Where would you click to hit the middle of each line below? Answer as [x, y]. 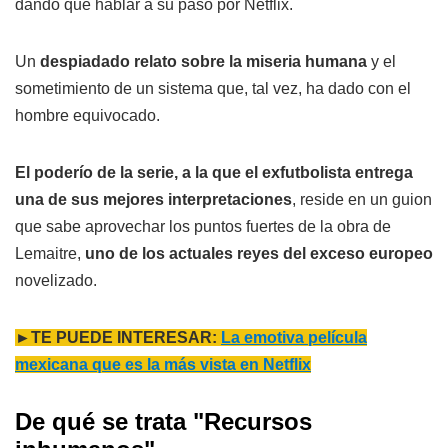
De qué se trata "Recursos [163, 421]
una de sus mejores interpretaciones [153, 199]
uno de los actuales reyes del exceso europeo [259, 253]
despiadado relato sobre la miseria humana [203, 61]
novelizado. [56, 280]
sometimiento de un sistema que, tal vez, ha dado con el [213, 88]
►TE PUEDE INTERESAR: [118, 337]
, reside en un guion [362, 199]
